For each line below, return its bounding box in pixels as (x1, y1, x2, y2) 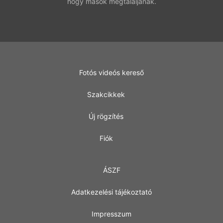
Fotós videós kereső (79, 68, 144, 77)
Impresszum (92, 210, 131, 218)
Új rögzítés (89, 112, 123, 120)
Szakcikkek (87, 90, 125, 99)
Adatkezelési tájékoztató (71, 188, 152, 196)
